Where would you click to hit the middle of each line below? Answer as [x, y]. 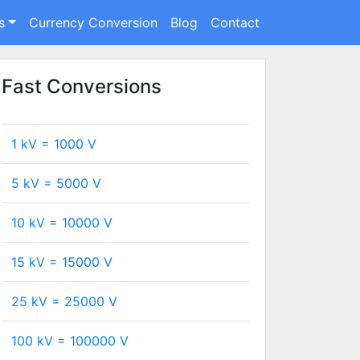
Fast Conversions [82, 86]
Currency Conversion [93, 22]
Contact [235, 22]
